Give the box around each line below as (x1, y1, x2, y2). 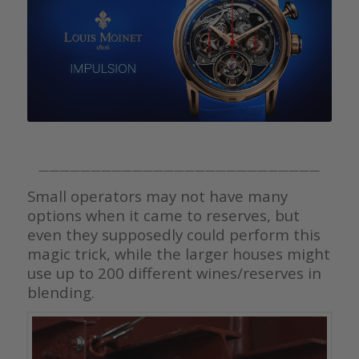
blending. (26, 281, 95, 302)
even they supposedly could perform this (26, 224, 321, 244)
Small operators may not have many (26, 185, 288, 206)
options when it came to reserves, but (26, 204, 300, 225)
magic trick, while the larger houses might (26, 243, 330, 264)
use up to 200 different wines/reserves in (26, 262, 321, 283)
